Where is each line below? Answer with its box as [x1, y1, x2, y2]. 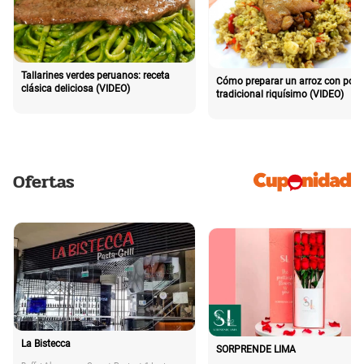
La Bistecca [21, 338, 71, 350]
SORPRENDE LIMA [216, 344, 296, 356]
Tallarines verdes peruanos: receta [21, 70, 170, 82]
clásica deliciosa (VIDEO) [21, 83, 130, 95]
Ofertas [13, 168, 75, 197]
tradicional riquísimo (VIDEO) [216, 88, 344, 100]
